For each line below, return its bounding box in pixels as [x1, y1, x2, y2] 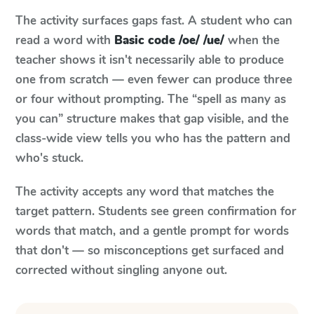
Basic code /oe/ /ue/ [114, 32, 224, 48]
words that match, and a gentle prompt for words [15, 223, 289, 239]
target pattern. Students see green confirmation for [15, 203, 296, 219]
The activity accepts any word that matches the [15, 184, 274, 200]
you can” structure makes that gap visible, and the [15, 111, 289, 127]
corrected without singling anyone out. [15, 262, 227, 278]
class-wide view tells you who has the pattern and [15, 130, 290, 146]
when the [224, 32, 280, 48]
